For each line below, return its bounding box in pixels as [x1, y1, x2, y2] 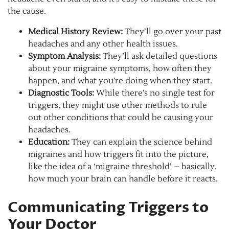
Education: [28, 137, 70, 148]
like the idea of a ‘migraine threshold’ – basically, [28, 162, 217, 172]
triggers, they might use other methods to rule [28, 100, 207, 111]
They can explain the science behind [70, 137, 212, 148]
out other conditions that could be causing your [28, 112, 213, 123]
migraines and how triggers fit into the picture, [28, 149, 209, 160]
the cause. [8, 6, 46, 17]
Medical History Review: [28, 27, 123, 37]
